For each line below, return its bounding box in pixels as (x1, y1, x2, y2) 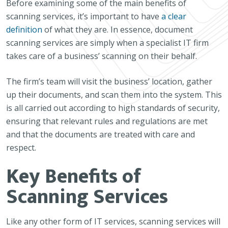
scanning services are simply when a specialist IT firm (6, 37, 209, 48)
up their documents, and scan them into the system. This (6, 89, 222, 100)
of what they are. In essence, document (42, 24, 193, 35)
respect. (6, 142, 36, 153)
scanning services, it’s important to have (6, 11, 161, 22)
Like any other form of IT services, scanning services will (6, 216, 220, 227)
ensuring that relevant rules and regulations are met (6, 116, 208, 127)
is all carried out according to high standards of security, (6, 102, 220, 113)
